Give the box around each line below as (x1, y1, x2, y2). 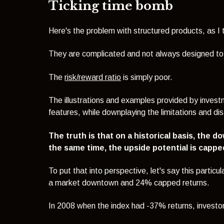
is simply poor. (121, 72, 173, 81)
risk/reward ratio (64, 72, 121, 81)
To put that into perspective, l (48, 166, 152, 175)
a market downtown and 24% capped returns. (48, 178, 210, 187)
